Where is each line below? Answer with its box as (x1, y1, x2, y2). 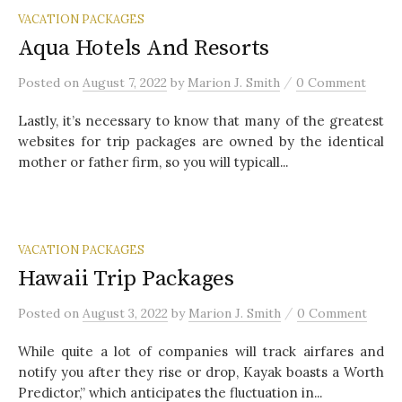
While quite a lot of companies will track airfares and (18, 342, 384, 360)
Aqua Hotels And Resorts (18, 33, 270, 62)
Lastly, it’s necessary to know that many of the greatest (18, 111, 384, 129)
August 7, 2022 (83, 74, 167, 91)
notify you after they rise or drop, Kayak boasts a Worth (18, 363, 384, 380)
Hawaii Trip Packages (18, 264, 234, 293)
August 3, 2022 (83, 304, 168, 321)
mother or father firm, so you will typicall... (18, 153, 288, 170)
